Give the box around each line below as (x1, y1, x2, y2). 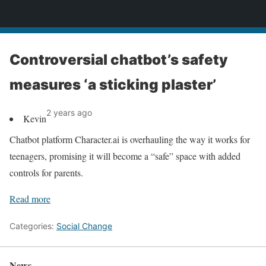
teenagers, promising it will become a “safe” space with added (9, 150, 240, 162)
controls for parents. (9, 166, 83, 179)
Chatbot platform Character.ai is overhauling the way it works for (9, 133, 250, 145)
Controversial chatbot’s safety (9, 51, 228, 68)
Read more (9, 192, 50, 205)
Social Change (56, 221, 112, 231)
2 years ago (46, 107, 92, 118)
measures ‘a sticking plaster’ (9, 76, 216, 93)
